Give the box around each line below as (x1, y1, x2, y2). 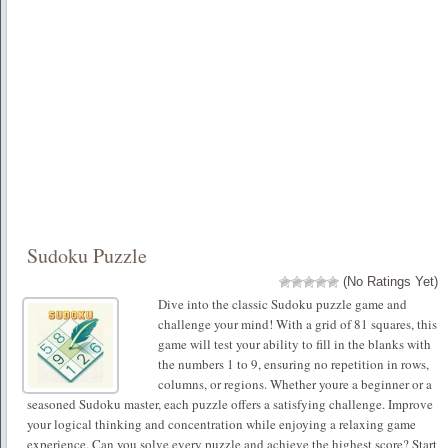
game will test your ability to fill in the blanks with (158, 334, 432, 353)
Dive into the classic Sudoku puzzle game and (158, 294, 408, 313)
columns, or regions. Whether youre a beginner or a (158, 374, 433, 393)
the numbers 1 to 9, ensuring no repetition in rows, (158, 354, 430, 373)
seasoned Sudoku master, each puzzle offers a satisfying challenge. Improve (27, 394, 433, 413)
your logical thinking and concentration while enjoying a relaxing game (27, 414, 416, 433)
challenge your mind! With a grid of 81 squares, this (158, 314, 438, 333)
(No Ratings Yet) (339, 273, 438, 289)
